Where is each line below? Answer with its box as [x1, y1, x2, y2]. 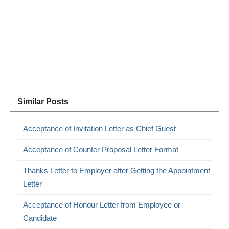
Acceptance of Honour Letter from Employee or [23, 200, 181, 210]
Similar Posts [17, 97, 69, 106]
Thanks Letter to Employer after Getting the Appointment [23, 166, 211, 175]
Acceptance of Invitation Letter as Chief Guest [23, 124, 176, 133]
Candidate [23, 214, 57, 223]
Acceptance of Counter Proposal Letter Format [23, 145, 179, 154]
